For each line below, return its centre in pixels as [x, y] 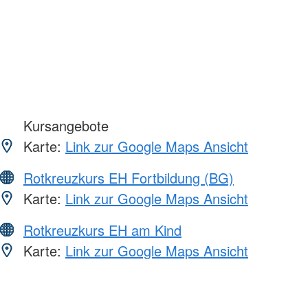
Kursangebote [64, 125]
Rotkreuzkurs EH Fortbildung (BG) [129, 177]
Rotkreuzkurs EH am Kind [102, 230]
